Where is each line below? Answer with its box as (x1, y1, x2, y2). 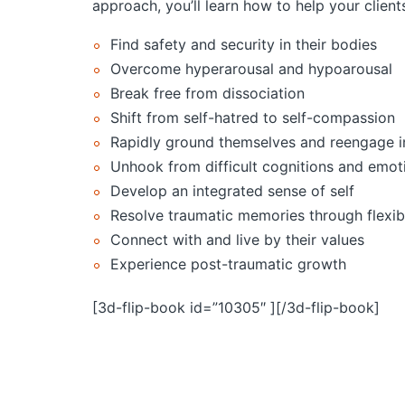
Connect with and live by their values (110, 230, 364, 249)
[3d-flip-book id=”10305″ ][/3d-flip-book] (92, 297, 380, 316)
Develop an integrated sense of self (110, 181, 354, 200)
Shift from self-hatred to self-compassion (110, 108, 395, 127)
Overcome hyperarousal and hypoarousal (110, 59, 392, 78)
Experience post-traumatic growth (110, 254, 346, 273)
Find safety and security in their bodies (110, 34, 377, 53)
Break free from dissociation (110, 83, 305, 102)
